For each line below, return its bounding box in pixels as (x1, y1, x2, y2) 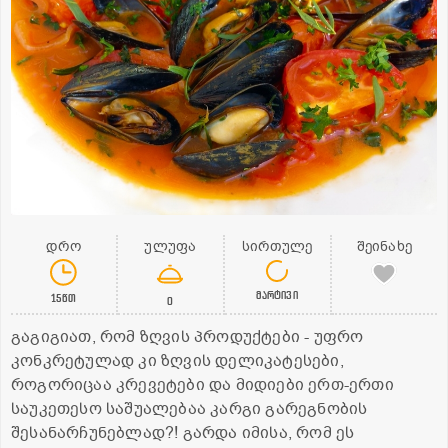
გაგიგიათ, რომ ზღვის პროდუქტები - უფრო (11, 326, 364, 349)
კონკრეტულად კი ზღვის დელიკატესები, (11, 350, 344, 373)
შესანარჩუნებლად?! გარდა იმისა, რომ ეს (11, 422, 355, 445)
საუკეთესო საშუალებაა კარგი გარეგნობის (11, 398, 368, 421)
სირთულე (241, 237, 313, 257)
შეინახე (356, 237, 413, 257)
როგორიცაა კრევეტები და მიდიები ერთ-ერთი (11, 374, 394, 397)
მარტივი (256, 287, 298, 303)
